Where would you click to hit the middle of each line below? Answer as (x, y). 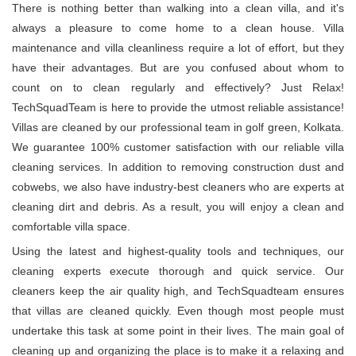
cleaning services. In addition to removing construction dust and (178, 167)
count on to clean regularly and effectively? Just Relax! (178, 88)
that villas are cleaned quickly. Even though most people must (178, 311)
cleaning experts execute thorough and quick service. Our (178, 271)
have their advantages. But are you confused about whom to (178, 68)
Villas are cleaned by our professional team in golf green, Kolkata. (178, 128)
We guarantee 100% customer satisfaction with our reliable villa (178, 147)
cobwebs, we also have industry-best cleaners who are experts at (178, 187)
